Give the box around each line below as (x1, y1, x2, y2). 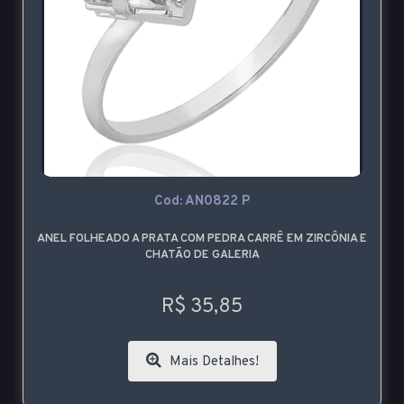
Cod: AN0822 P (154, 193, 250, 211)
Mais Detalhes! (165, 353, 259, 372)
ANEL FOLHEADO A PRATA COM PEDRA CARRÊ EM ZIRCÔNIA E (37, 232, 367, 247)
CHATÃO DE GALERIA (144, 248, 260, 263)
